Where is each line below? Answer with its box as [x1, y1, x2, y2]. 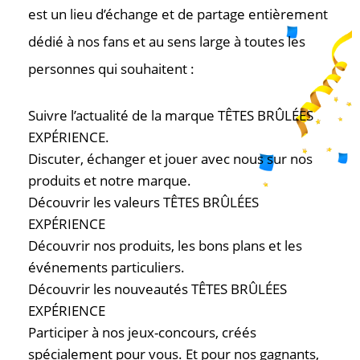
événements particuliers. [28, 258, 185, 276]
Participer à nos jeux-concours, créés [28, 323, 256, 342]
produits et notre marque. [28, 171, 191, 190]
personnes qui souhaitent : [28, 59, 194, 78]
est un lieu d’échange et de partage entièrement [28, 5, 328, 23]
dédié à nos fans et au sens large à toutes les [28, 32, 305, 51]
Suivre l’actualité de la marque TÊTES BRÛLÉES [28, 106, 313, 125]
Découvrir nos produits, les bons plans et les [28, 236, 302, 255]
